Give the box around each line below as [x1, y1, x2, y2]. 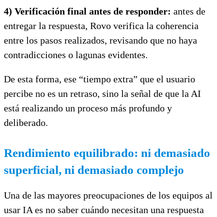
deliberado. [4, 117, 48, 128]
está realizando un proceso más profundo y [4, 102, 172, 113]
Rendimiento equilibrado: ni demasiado [4, 146, 210, 159]
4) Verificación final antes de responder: [4, 5, 173, 16]
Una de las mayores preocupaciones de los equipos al [4, 189, 213, 201]
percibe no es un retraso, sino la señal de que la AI [4, 88, 201, 99]
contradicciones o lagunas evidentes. [4, 49, 148, 60]
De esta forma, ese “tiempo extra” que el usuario [4, 73, 195, 84]
